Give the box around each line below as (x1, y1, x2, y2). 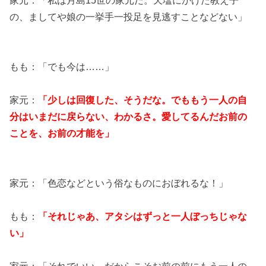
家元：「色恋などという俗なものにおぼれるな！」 (9, 177, 229, 188)
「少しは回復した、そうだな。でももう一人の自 (38, 94, 248, 105)
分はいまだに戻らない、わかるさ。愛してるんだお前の (9, 110, 248, 122)
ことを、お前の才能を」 (9, 127, 115, 138)
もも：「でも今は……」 (9, 61, 115, 72)
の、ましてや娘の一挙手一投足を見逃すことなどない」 (9, 11, 248, 22)
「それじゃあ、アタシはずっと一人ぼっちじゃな (38, 210, 248, 221)
